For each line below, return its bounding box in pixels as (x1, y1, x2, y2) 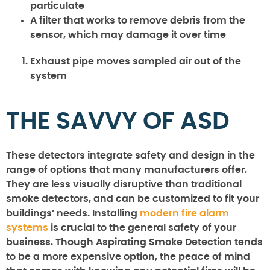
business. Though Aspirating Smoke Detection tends (6, 237, 263, 248)
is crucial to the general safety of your (48, 223, 236, 233)
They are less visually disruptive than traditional (6, 180, 242, 190)
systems (6, 223, 48, 233)
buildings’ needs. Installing (6, 209, 140, 219)
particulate (30, 1, 84, 11)
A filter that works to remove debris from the (30, 16, 245, 26)
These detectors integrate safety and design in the (6, 151, 255, 161)
